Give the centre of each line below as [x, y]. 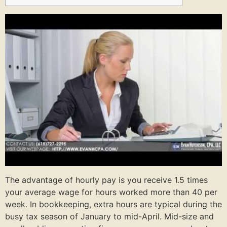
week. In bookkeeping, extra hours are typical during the [113, 204]
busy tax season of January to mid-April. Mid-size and [109, 216]
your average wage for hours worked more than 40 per [111, 192]
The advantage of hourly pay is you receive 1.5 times [106, 180]
